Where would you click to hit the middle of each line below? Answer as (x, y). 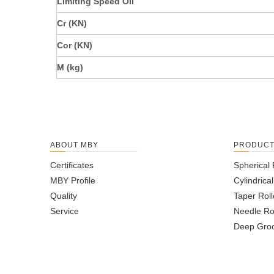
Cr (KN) (72, 24)
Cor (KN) (75, 46)
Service (65, 211)
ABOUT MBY (74, 145)
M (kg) (70, 68)
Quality (64, 196)
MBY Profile (73, 181)
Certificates (72, 165)
